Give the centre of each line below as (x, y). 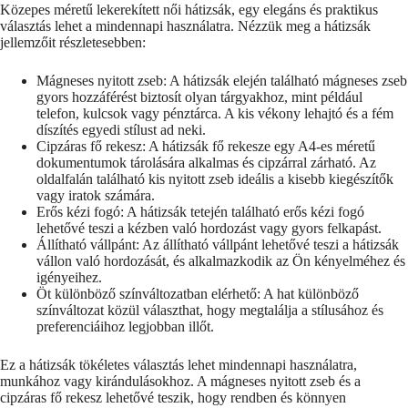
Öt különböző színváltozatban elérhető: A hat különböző (198, 293)
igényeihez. (69, 277)
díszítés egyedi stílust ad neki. (121, 129)
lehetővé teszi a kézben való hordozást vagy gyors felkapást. (209, 228)
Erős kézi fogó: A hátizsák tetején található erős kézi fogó (200, 211)
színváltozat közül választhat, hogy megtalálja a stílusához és (210, 310)
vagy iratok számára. (96, 195)
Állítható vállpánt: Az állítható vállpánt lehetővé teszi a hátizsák (218, 244)
